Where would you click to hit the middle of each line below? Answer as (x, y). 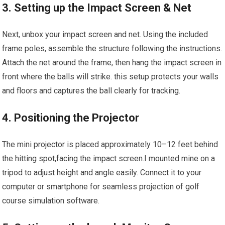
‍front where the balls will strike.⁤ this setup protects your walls (110, 77)
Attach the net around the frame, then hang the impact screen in (112, 63)
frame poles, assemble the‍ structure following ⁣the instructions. (112, 49)
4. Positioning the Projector (71, 118)
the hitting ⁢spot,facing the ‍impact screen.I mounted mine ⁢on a (109, 159)
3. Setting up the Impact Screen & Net (97, 8)
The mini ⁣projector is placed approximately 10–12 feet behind (110, 145)
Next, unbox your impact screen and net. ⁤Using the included (105, 35)
